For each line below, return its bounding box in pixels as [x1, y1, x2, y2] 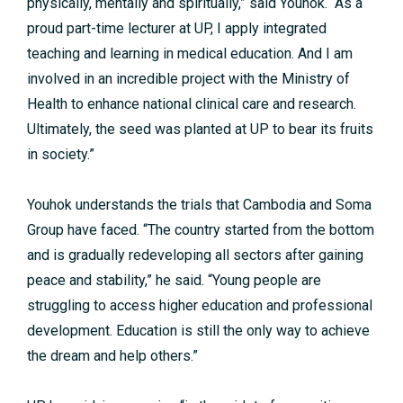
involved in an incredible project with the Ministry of [27, 70, 350, 88]
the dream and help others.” [27, 347, 198, 365]
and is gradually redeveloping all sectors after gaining [27, 246, 363, 264]
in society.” [27, 146, 94, 164]
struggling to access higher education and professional [27, 297, 372, 315]
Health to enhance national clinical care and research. [27, 95, 356, 113]
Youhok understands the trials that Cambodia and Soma [27, 196, 372, 214]
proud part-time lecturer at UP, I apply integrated [27, 20, 327, 38]
